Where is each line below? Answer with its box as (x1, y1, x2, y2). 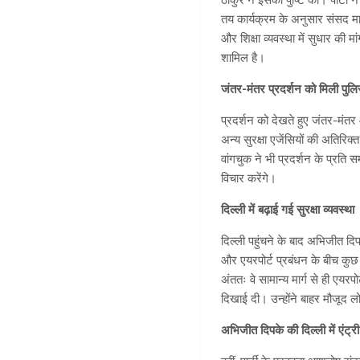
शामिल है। (221, 50, 266, 65)
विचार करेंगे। (221, 170, 277, 186)
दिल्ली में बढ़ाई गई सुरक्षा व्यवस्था (221, 202, 355, 217)
